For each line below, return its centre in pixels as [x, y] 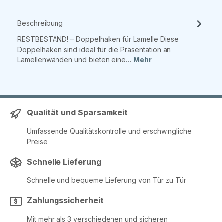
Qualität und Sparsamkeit [77, 113]
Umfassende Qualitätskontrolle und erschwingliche [109, 131]
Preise [37, 142]
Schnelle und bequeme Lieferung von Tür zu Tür [107, 180]
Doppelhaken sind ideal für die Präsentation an [94, 50]
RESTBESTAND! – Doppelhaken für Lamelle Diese [98, 39]
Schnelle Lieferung [64, 162]
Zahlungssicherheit [65, 200]
